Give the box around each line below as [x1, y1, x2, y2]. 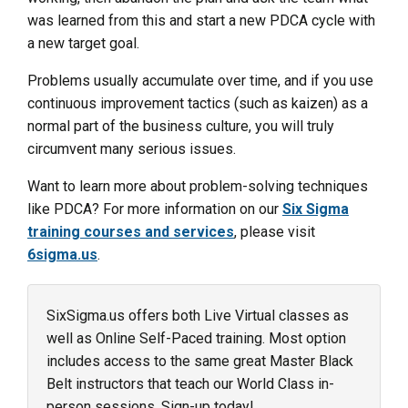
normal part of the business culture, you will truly [27, 117, 334, 135]
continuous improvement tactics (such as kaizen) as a [27, 94, 368, 112]
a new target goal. [27, 34, 139, 52]
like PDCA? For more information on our [27, 199, 282, 218]
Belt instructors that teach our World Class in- [46, 374, 334, 393]
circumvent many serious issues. [27, 139, 236, 158]
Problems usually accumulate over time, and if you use [27, 71, 373, 89]
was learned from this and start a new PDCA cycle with [27, 11, 375, 29]
